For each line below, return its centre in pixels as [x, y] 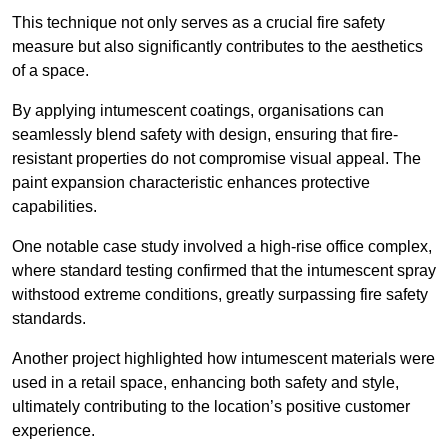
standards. [49, 319]
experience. [53, 431]
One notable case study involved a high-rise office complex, [222, 247]
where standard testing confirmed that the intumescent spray [224, 271]
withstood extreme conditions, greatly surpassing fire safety [220, 295]
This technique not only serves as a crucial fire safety [198, 23]
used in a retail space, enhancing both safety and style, [205, 383]
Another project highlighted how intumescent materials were [223, 359]
